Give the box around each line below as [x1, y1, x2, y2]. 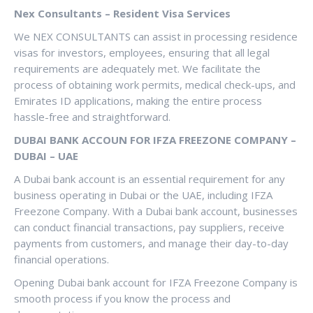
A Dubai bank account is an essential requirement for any [14, 171, 285, 186]
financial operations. [14, 252, 109, 266]
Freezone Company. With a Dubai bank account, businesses [14, 203, 298, 218]
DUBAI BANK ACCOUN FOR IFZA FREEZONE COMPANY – [14, 132, 296, 147]
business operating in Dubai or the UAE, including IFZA [14, 187, 272, 202]
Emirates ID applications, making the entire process [14, 93, 262, 108]
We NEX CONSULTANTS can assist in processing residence [14, 29, 298, 43]
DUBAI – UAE [14, 148, 78, 163]
